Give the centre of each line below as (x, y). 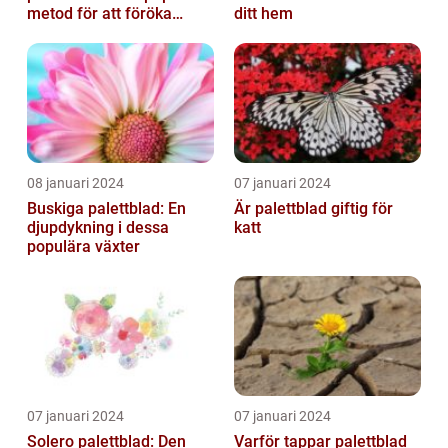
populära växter (83, 247)
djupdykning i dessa (98, 228)
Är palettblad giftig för (313, 209)
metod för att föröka (99, 14)
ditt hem (263, 14)
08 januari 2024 (75, 183)
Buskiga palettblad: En (106, 209)
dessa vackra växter (99, 33)
